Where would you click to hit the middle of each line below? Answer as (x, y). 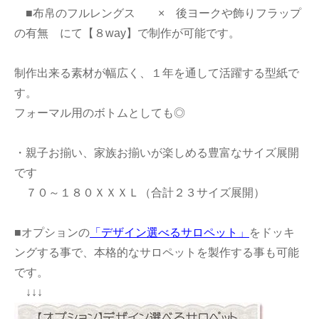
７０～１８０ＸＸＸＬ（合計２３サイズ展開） (140, 193)
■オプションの (52, 233)
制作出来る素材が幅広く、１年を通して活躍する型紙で (157, 73)
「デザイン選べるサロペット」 (169, 233)
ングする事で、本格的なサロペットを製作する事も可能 (157, 253)
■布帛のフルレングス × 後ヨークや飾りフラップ (158, 14)
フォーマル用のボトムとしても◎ (100, 113)
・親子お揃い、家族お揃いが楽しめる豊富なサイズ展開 (157, 153)
